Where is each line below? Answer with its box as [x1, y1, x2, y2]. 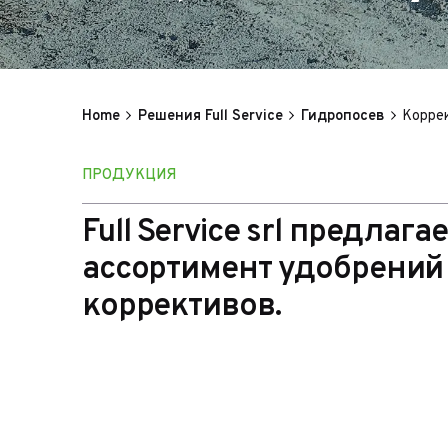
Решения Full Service [137, 106, 283, 126]
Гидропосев [300, 106, 385, 126]
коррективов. [82, 287, 281, 328]
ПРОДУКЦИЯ [82, 165, 176, 185]
